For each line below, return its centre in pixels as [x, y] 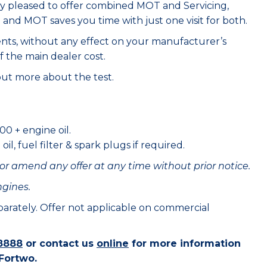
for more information [185, 243]
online [113, 243]
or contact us [60, 243]
